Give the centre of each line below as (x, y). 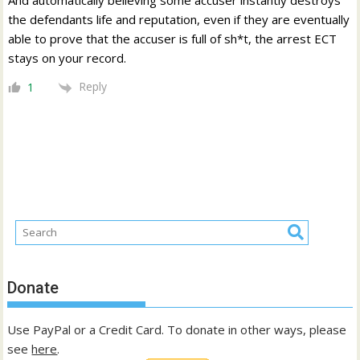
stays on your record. (67, 58)
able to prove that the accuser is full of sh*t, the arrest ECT (173, 39)
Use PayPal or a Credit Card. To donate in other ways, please (177, 330)
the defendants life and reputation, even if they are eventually (179, 20)
